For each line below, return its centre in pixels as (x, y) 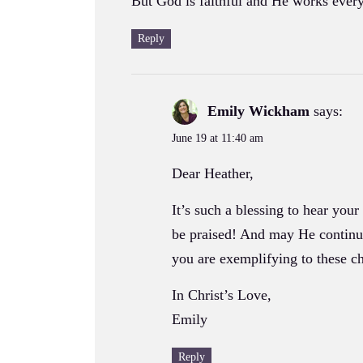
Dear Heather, (213, 173)
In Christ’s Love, (222, 295)
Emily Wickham (258, 111)
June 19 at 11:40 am (218, 138)
